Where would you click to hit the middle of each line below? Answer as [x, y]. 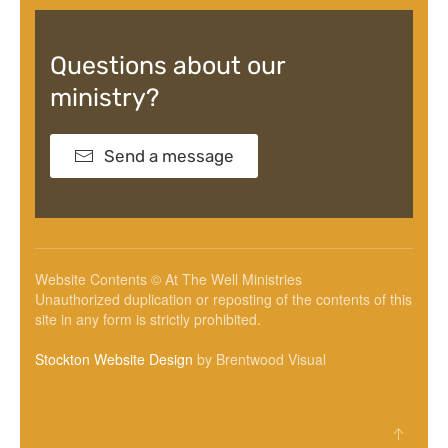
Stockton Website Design [114, 359]
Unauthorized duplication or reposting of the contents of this [223, 299]
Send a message [169, 156]
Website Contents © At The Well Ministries [168, 279]
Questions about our [167, 65]
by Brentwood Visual [259, 359]
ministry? [104, 97]
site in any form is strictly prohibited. [148, 319]
